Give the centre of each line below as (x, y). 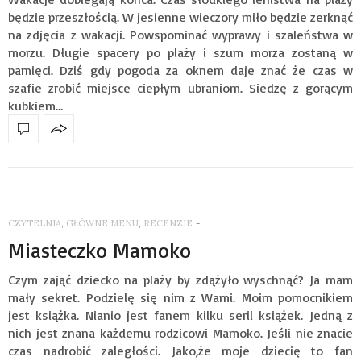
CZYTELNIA (35, 223)
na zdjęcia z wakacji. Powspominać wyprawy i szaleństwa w (180, 34)
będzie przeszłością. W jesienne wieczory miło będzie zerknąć (180, 17)
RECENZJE (168, 223)
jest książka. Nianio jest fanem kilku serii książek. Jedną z (180, 315)
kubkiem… (35, 105)
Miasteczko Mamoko (100, 249)
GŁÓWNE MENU (102, 223)
